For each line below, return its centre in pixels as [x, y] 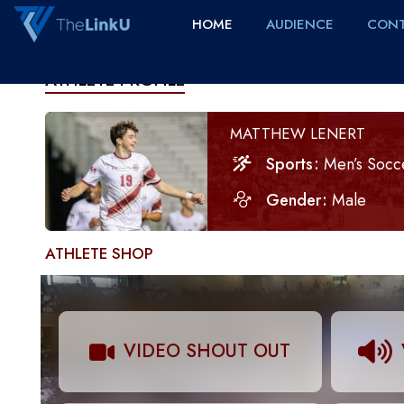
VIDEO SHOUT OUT [207, 351]
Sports [289, 164]
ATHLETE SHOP [99, 253]
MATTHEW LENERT [298, 133]
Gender [294, 200]
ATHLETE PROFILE [115, 80]
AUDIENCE [300, 24]
